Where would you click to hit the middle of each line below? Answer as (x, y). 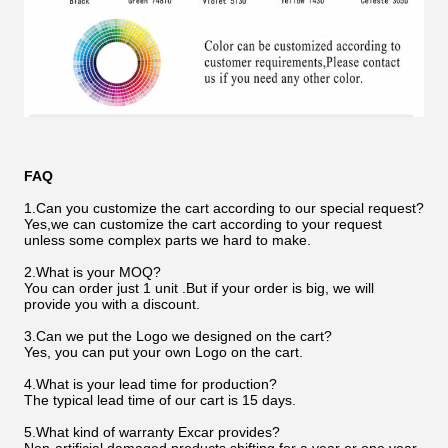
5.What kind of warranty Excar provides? (152, 432)
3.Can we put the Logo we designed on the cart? (178, 336)
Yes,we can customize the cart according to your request (203, 224)
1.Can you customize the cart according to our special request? (224, 208)
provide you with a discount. (112, 304)
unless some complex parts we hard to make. (167, 240)
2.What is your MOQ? (92, 272)
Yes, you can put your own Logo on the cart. (163, 352)
